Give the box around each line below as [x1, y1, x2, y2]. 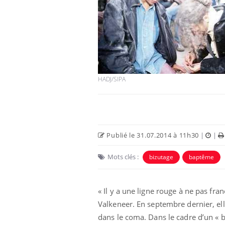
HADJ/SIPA [98, 74, 126, 83]
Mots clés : [107, 152, 139, 161]
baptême [189, 152, 214, 161]
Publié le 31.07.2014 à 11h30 [104, 130, 199, 140]
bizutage [149, 152, 173, 161]
